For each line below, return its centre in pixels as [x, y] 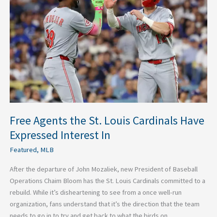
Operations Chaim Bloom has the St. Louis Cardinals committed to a [108, 181]
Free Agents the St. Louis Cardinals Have [107, 121]
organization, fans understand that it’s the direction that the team [105, 204]
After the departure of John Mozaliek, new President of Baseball [104, 169]
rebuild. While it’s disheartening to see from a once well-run [96, 193]
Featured [23, 149]
